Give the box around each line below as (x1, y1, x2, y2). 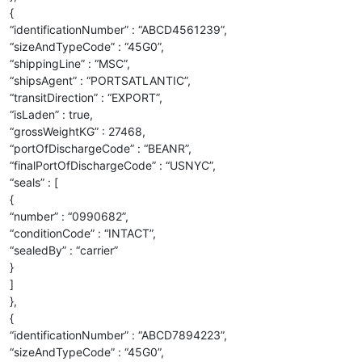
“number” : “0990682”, (10, 208, 128, 223)
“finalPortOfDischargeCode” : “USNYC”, (10, 158, 216, 172)
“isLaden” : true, (10, 107, 93, 121)
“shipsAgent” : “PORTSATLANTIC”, (10, 73, 191, 87)
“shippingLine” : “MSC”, (10, 56, 130, 70)
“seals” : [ (10, 175, 58, 189)
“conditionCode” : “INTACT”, (10, 225, 156, 240)
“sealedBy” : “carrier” (10, 242, 118, 257)
